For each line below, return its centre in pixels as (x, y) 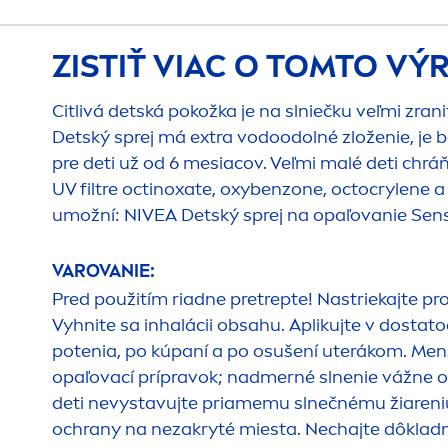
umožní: (88, 214)
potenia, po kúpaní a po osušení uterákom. (231, 350)
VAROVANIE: (103, 270)
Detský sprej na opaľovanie (294, 214)
